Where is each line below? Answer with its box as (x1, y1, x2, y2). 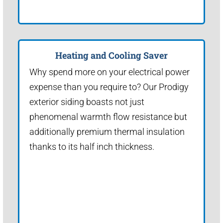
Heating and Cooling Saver (55, 49, 168, 61)
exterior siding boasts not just (29, 96, 144, 107)
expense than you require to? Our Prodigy (29, 81, 189, 92)
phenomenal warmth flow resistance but (29, 111, 187, 122)
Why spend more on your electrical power (29, 66, 190, 77)
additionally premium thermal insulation (29, 126, 185, 137)
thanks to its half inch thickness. (29, 141, 154, 152)
